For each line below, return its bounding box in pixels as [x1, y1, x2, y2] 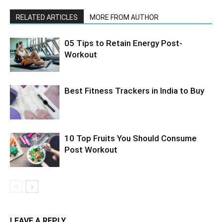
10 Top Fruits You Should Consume [64, 133, 197, 143]
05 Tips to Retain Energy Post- [64, 38, 182, 48]
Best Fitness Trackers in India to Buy [64, 85, 204, 96]
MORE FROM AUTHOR [90, 13, 159, 21]
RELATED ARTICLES [16, 13, 78, 21]
